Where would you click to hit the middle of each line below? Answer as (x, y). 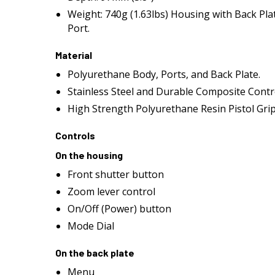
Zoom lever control (111, 192)
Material (74, 55)
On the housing (89, 155)
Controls (75, 135)
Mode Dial (91, 226)
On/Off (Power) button (119, 209)
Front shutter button (116, 174)
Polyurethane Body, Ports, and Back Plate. (164, 74)
